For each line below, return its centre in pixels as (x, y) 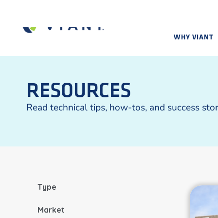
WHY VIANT (194, 37)
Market (51, 210)
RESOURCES (78, 90)
